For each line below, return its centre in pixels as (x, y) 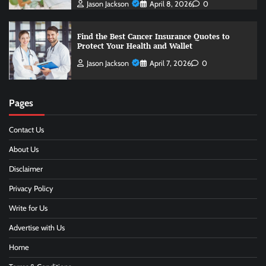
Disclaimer (26, 169)
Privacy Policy (31, 189)
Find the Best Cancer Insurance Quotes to (153, 36)
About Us (24, 150)
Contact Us (26, 130)
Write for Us (28, 208)
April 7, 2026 (170, 64)
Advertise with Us (37, 228)
